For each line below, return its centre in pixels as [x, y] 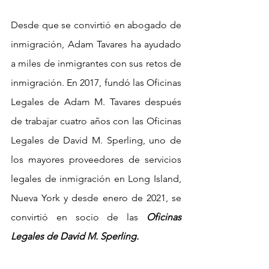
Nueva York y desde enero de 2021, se [96, 198]
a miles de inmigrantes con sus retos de [96, 63]
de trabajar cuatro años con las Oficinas [96, 121]
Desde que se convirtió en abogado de [96, 25]
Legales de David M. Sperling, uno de [96, 140]
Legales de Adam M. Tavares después [96, 101]
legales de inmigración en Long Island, [96, 178]
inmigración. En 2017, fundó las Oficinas [96, 82]
